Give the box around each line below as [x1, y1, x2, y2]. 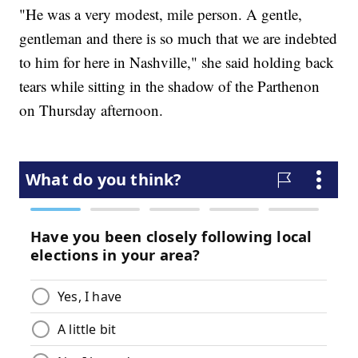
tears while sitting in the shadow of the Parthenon [19, 76, 320, 97]
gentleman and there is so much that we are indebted [19, 28, 338, 49]
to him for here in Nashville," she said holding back [19, 52, 335, 73]
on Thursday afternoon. [19, 100, 164, 121]
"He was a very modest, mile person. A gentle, [19, 4, 303, 25]
